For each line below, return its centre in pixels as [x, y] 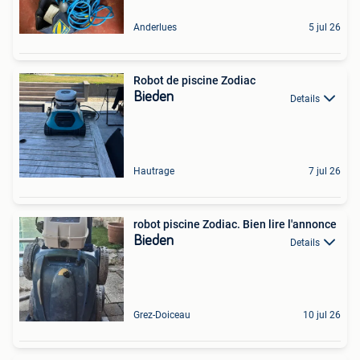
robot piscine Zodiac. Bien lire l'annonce [235, 225]
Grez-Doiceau [162, 315]
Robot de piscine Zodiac [194, 81]
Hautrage [154, 172]
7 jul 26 [325, 172]
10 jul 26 [322, 315]
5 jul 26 [325, 28]
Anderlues [155, 28]
